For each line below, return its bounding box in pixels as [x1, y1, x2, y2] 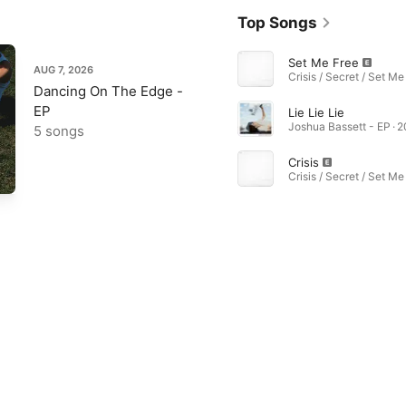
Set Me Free [287, 54, 359, 70]
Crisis [287, 154, 319, 169]
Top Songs [237, 13, 317, 32]
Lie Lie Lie [287, 104, 344, 120]
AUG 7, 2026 [34, 63, 93, 76]
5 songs [34, 121, 84, 140]
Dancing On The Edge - [34, 82, 183, 100]
